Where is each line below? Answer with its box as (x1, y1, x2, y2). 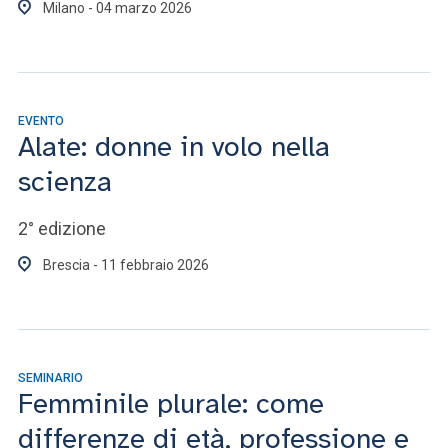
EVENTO (18, 114, 64, 128)
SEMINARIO (18, 371, 83, 385)
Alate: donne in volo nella (18, 129, 330, 164)
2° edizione (18, 218, 106, 239)
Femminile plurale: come (18, 386, 324, 421)
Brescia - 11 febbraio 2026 (43, 257, 209, 273)
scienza (18, 164, 112, 199)
